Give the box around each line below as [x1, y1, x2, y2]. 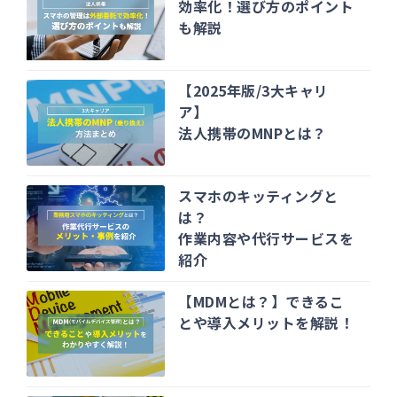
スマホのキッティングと [178, 184, 339, 206]
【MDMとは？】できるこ [178, 290, 345, 312]
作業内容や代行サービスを [178, 227, 354, 249]
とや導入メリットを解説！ [178, 311, 354, 333]
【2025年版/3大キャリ [178, 79, 329, 101]
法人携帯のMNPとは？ [178, 121, 327, 144]
